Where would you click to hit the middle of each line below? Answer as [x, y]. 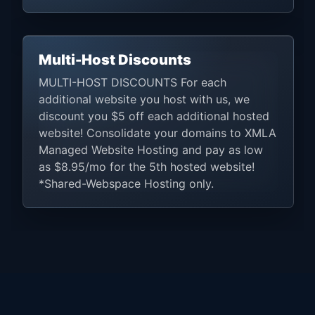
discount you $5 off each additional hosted [154, 116]
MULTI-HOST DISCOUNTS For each [133, 82]
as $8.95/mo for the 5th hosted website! [147, 166]
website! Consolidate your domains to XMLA [157, 133]
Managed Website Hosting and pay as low [151, 149]
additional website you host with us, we [144, 99]
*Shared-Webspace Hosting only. [126, 183]
